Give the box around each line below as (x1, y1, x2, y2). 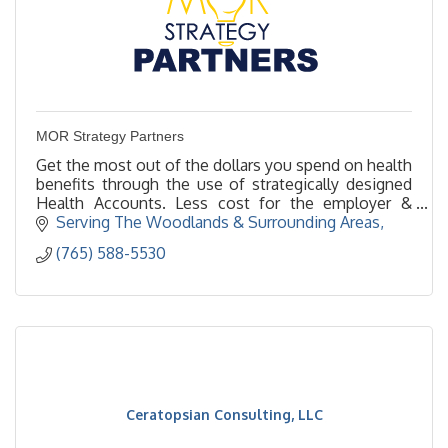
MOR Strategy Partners (36, 127, 184, 144)
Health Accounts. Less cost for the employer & (36, 192, 412, 213)
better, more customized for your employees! (36, 211, 363, 232)
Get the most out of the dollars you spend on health (36, 154, 412, 175)
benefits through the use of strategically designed (36, 173, 412, 194)
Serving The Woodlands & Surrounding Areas (56, 212, 380, 233)
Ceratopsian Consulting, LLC (125, 406, 323, 424)
